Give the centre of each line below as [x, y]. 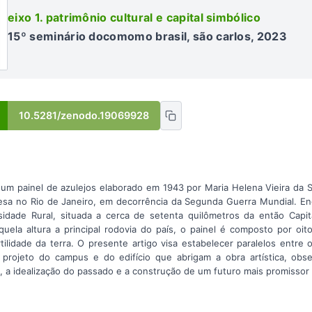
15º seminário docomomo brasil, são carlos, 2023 [148, 37]
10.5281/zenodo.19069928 [84, 116]
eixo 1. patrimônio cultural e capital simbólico [134, 18]
